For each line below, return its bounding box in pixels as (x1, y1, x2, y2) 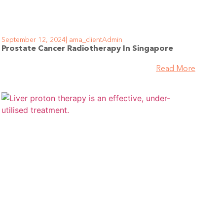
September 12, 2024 (1, 37, 66, 44)
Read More (155, 65, 195, 74)
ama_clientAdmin (67, 37, 122, 44)
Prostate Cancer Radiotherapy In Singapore (1, 45, 173, 53)
